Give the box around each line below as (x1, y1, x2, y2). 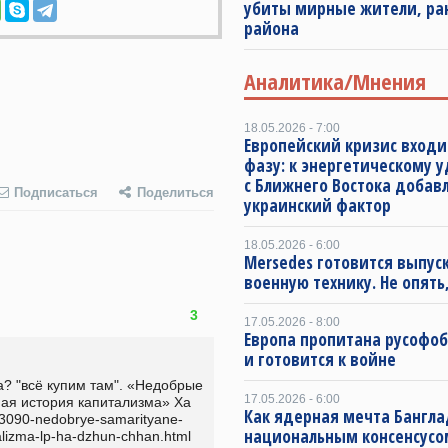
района (244, 17, 299, 40)
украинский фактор (244, 194, 391, 217)
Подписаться (14, 185, 98, 200)
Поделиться (137, 185, 214, 200)
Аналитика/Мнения (244, 66, 426, 96)
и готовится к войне (244, 348, 396, 371)
